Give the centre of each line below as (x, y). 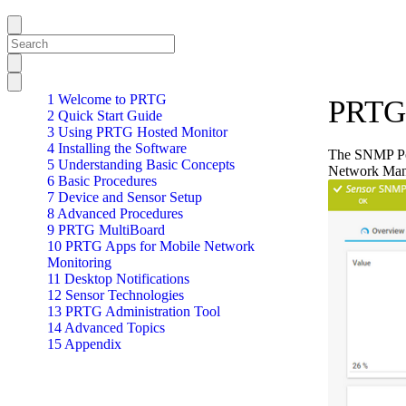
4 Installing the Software (117, 148)
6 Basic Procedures (102, 181)
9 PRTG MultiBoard (106, 230)
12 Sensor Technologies (116, 295)
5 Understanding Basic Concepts (141, 164)
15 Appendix (84, 344)
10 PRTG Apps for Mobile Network (151, 246)
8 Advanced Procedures (115, 213)
